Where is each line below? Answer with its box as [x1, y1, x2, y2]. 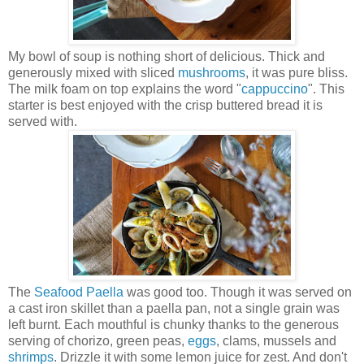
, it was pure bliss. [245, 65, 348, 80]
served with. [8, 114, 80, 128]
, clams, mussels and [216, 333, 336, 348]
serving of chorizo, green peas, [8, 333, 188, 348]
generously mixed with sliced [8, 65, 178, 80]
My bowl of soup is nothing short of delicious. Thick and [8, 49, 325, 63]
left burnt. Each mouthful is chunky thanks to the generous [8, 317, 339, 331]
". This [308, 81, 344, 96]
